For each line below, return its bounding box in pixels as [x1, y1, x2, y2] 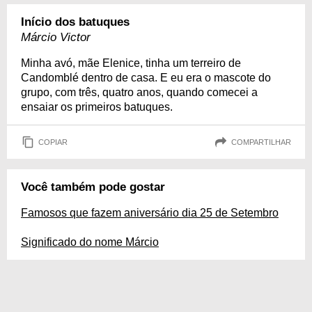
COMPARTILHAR [231, 137, 291, 146]
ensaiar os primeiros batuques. [21, 101, 173, 113]
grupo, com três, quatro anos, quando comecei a [21, 86, 258, 98]
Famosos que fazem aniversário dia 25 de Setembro [21, 207, 279, 219]
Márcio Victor [21, 31, 91, 44]
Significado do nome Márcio [21, 236, 159, 248]
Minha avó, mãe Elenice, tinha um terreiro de [21, 57, 241, 69]
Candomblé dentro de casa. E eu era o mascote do [21, 72, 271, 84]
